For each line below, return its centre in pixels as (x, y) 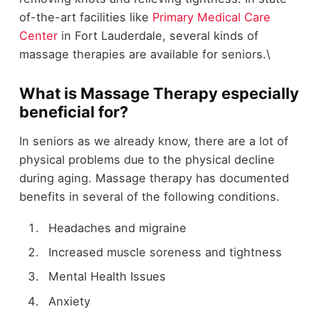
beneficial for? (73, 112)
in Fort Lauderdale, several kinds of (158, 36)
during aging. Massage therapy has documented (154, 178)
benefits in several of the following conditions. (149, 196)
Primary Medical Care (211, 17)
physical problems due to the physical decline (147, 159)
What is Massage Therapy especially (159, 94)
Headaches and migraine (117, 228)
